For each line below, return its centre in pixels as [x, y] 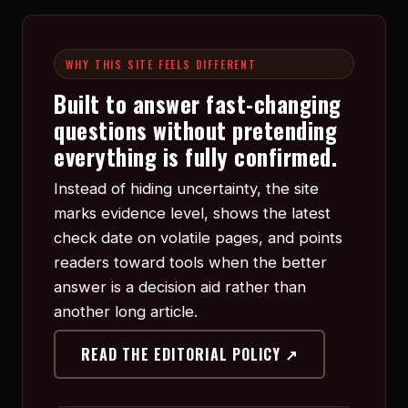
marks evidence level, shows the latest [193, 213]
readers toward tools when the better [191, 262]
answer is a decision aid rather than [180, 286]
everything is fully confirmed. [196, 156]
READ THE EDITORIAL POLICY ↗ [190, 355]
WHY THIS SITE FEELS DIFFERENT [161, 65]
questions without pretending [196, 129]
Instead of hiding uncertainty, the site [187, 188]
